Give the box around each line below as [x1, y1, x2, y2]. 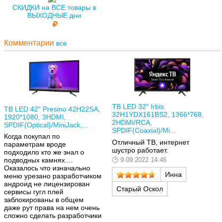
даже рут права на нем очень [4, 204, 100, 212]
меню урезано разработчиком [4, 172, 102, 180]
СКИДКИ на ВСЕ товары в [12, 3, 96, 12]
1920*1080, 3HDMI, [4, 112, 66, 121]
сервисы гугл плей [4, 188, 63, 196]
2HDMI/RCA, [112, 118, 152, 127]
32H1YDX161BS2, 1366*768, [112, 111, 204, 119]
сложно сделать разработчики [4, 212, 102, 220]
